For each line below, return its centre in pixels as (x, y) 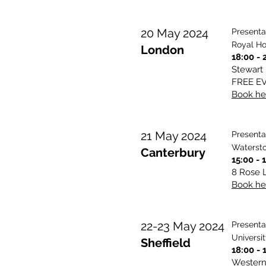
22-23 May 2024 (183, 226)
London (162, 50)
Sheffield (166, 243)
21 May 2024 (174, 136)
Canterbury (173, 153)
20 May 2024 (175, 33)
